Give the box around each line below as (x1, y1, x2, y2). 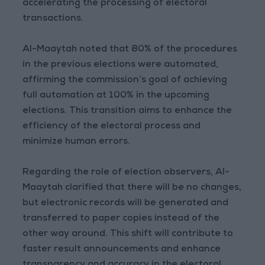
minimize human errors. (22, 137, 131, 147)
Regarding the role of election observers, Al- (22, 168, 230, 178)
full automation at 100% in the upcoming (22, 91, 210, 101)
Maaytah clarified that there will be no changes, (22, 183, 242, 193)
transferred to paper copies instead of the (22, 214, 220, 224)
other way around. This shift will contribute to (22, 230, 234, 240)
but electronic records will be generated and (22, 199, 229, 209)
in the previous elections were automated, (22, 60, 219, 70)
